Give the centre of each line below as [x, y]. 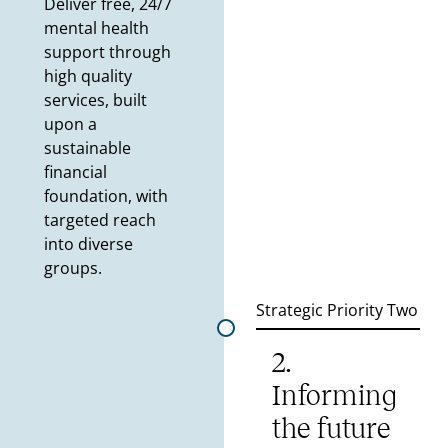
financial [75, 172]
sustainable [87, 148]
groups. [72, 268]
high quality [87, 76]
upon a [70, 124]
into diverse [88, 244]
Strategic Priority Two [337, 310]
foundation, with [105, 196]
